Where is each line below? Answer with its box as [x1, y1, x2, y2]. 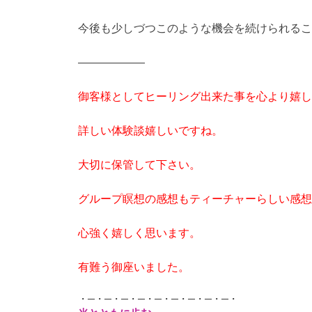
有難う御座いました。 [78, 261, 189, 274]
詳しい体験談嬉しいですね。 [78, 125, 223, 137]
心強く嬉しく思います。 [78, 227, 201, 240]
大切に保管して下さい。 [78, 159, 201, 171]
